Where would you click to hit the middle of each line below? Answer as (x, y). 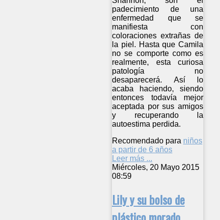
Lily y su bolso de (148, 199)
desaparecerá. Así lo (158, 80)
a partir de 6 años (142, 149)
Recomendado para (147, 140)
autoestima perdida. (146, 124)
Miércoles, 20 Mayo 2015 (156, 167)
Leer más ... (132, 158)
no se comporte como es (158, 53)
